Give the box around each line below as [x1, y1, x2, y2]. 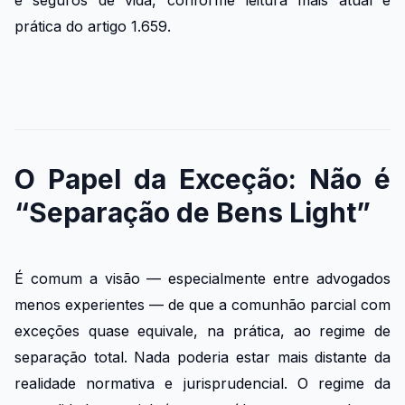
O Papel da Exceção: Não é [14, 162, 391, 195]
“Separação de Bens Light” [14, 195, 371, 229]
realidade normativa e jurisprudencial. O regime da [14, 373, 391, 392]
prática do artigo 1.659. [14, 17, 171, 36]
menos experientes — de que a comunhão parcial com [14, 295, 391, 314]
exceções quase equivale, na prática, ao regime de [14, 321, 391, 340]
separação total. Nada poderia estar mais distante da [14, 347, 391, 366]
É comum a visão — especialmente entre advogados [14, 268, 391, 287]
